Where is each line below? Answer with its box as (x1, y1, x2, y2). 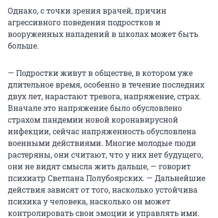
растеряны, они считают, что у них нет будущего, (8, 149, 203, 160)
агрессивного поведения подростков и (8, 17, 161, 27)
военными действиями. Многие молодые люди (8, 137, 196, 148)
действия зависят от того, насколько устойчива (8, 184, 198, 195)
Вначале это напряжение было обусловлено (8, 102, 182, 113)
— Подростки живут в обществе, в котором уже (8, 67, 193, 78)
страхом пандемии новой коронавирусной (8, 114, 178, 125)
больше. (8, 40, 39, 51)
